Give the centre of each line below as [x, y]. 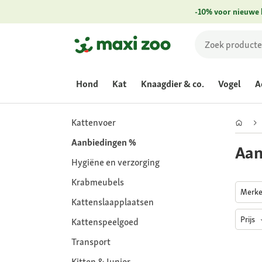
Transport [91, 242]
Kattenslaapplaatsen [113, 202]
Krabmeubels [98, 182]
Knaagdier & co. [173, 84]
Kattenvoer [94, 123]
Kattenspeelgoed [105, 222]
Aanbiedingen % [104, 142]
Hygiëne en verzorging [116, 162]
